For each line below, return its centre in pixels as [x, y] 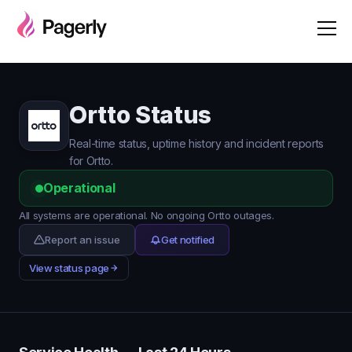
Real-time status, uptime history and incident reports [197, 143]
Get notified [188, 240]
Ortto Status [141, 115]
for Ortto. [91, 161]
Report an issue [82, 240]
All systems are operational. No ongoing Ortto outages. [147, 215]
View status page [69, 268]
